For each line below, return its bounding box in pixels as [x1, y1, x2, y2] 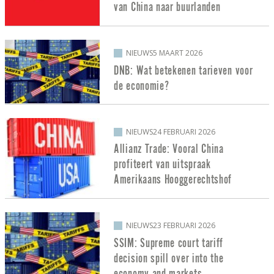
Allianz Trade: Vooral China [114, 143, 224, 156]
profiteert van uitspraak [114, 158, 211, 171]
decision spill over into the [114, 251, 224, 265]
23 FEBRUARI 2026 [153, 220, 215, 231]
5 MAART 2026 [153, 48, 202, 59]
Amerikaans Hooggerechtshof [114, 173, 232, 187]
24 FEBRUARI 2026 [153, 126, 215, 137]
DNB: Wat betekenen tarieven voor [114, 64, 253, 77]
